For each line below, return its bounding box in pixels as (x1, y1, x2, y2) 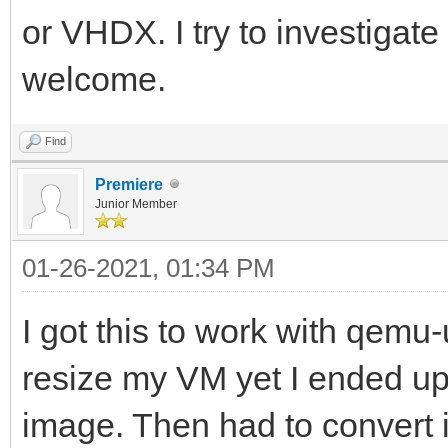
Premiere (95, 175, 163, 193)
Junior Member (95, 196, 177, 211)
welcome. (22, 59, 166, 98)
